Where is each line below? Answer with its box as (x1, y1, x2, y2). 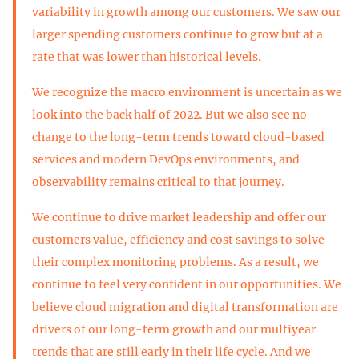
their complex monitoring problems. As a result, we (32, 254, 319, 269)
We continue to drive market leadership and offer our (32, 209, 326, 224)
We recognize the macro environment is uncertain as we (32, 84, 342, 99)
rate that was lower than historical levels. (32, 49, 261, 64)
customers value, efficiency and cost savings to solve (32, 232, 325, 247)
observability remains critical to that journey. (32, 174, 284, 189)
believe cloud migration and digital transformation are (32, 299, 338, 314)
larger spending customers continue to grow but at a (32, 26, 323, 42)
